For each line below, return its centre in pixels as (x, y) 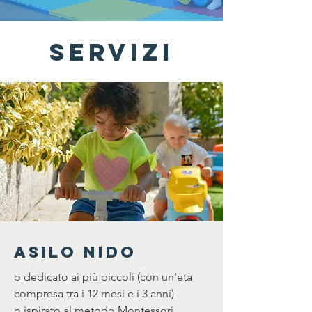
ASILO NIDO (75, 252)
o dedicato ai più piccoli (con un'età (103, 277)
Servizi (111, 52)
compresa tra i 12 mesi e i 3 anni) (94, 294)
